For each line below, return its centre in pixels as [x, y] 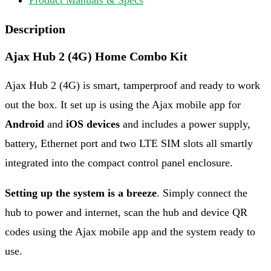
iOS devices [91, 124]
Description [35, 29]
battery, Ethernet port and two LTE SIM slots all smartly [129, 143]
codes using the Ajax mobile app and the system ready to [130, 231]
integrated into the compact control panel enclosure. [119, 162]
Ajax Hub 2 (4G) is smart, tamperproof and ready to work [132, 85]
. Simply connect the [202, 193]
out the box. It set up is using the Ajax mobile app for [123, 104]
